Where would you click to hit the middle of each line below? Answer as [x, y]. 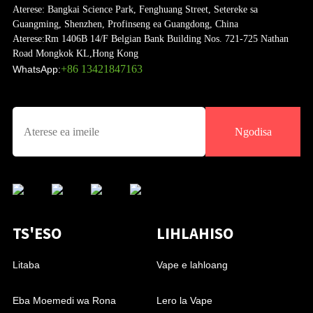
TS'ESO [37, 233]
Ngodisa [253, 131]
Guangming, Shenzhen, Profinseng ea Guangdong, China [125, 24]
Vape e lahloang [192, 264]
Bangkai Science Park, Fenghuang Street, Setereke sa [151, 9]
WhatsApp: [36, 69]
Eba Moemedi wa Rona [64, 300]
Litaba [26, 264]
